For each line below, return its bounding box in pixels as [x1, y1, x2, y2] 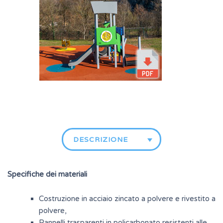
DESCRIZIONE [73, 135, 128, 144]
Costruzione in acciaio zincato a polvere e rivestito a [38, 194, 216, 204]
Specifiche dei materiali [7, 170, 87, 179]
